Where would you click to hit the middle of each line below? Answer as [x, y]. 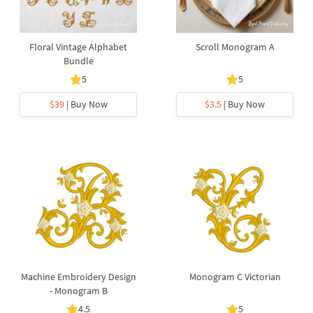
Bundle [78, 61]
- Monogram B [78, 291]
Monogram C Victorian [235, 277]
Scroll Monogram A [235, 47]
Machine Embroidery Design [78, 277]
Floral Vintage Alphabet [78, 47]
